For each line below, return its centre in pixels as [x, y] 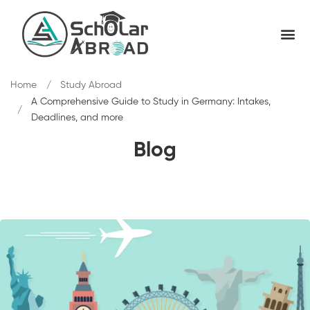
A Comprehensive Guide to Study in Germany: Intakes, [151, 101]
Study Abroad [91, 85]
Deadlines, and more [77, 117]
